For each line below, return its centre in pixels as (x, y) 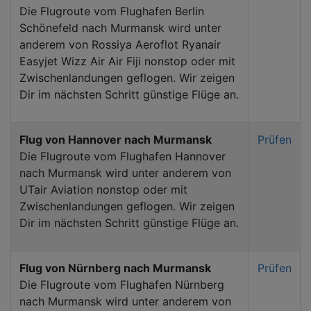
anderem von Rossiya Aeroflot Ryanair (120, 44)
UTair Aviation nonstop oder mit (103, 189)
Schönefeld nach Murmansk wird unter (120, 27)
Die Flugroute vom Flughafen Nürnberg (122, 284)
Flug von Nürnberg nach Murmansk (115, 268)
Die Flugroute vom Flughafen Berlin (112, 11)
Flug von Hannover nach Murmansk (116, 139)
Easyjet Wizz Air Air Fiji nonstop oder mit (127, 61)
